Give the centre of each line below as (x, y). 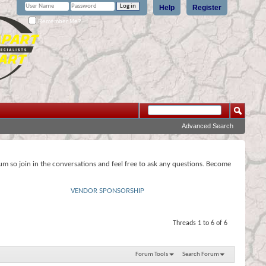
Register (207, 8)
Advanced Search (208, 126)
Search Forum (201, 254)
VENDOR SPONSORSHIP (107, 191)
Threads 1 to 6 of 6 (200, 223)
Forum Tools (151, 254)
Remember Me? (59, 21)
